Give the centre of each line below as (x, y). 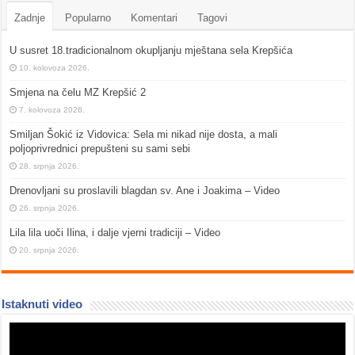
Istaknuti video (42, 304)
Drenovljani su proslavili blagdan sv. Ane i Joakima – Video (145, 191)
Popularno (88, 18)
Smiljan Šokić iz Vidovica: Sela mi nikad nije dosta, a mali (144, 135)
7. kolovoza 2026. (52, 110)
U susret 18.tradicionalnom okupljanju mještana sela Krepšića (151, 51)
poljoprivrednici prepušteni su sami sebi (100, 149)
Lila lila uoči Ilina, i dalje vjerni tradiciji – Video (115, 233)
